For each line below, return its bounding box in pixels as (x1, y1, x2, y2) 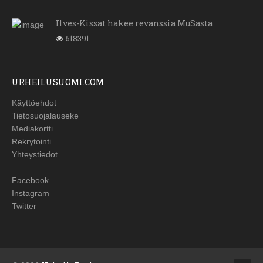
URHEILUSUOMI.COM (12, 76, 104, 88)
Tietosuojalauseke (12, 111, 79, 121)
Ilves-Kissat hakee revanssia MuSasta (56, 18, 213, 29)
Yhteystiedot (12, 150, 58, 160)
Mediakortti (12, 124, 53, 134)
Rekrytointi (12, 137, 51, 147)
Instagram (12, 188, 49, 198)
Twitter (12, 201, 36, 211)
